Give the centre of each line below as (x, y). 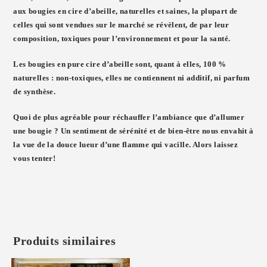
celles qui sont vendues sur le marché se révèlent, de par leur (121, 25)
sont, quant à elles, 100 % (181, 64)
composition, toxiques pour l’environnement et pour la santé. (122, 39)
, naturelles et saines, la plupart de (177, 11)
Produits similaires (65, 241)
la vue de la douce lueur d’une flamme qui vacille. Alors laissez (126, 145)
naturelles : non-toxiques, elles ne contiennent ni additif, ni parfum (132, 78)
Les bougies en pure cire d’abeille (74, 64)
